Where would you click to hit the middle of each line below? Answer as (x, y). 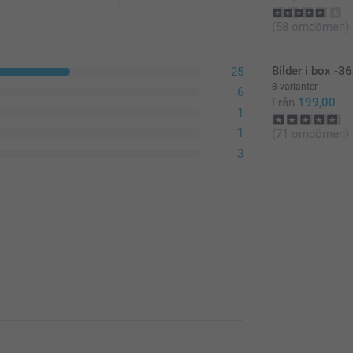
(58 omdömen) (311, 26)
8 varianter (295, 86)
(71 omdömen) (311, 134)
